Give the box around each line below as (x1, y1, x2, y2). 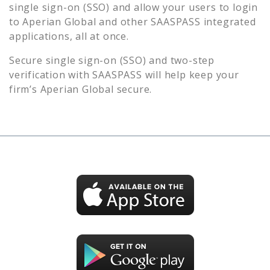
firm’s (9, 82, 40, 96)
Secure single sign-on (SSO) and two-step (9, 53, 215, 67)
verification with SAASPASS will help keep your (9, 67, 239, 81)
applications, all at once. (9, 29, 129, 43)
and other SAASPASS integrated (99, 14, 256, 28)
